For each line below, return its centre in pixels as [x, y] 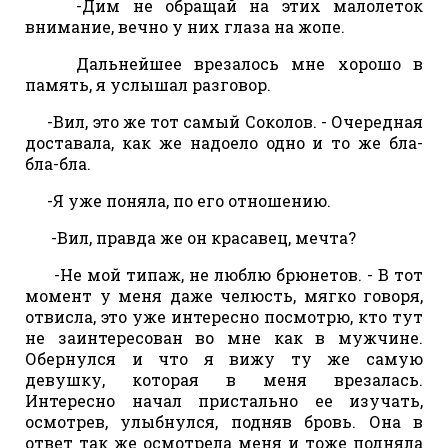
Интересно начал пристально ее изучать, [224, 400]
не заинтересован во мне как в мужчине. [224, 337]
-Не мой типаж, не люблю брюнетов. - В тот [231, 274]
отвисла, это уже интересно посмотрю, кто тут [224, 316]
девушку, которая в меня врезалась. [224, 379]
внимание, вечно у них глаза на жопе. [185, 26]
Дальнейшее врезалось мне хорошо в [231, 63]
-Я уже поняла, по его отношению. [185, 200]
